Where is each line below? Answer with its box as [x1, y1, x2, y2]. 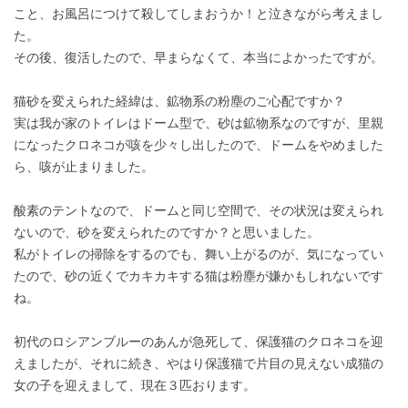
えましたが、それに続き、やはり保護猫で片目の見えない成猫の [14, 357, 383, 372]
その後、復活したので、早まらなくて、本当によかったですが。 [14, 51, 383, 66]
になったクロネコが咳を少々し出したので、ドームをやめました [14, 138, 383, 153]
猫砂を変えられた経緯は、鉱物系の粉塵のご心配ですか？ [14, 95, 345, 109]
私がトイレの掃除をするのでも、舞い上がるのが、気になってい [14, 248, 383, 262]
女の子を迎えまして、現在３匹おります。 [14, 379, 256, 393]
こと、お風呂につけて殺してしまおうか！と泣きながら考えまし [14, 7, 383, 22]
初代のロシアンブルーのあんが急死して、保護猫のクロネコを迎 [14, 335, 383, 350]
